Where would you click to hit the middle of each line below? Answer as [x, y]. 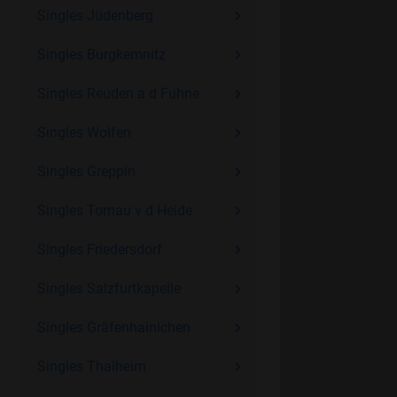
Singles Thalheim [91, 366]
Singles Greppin [86, 171]
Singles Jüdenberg [95, 16]
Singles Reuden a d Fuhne [118, 93]
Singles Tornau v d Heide [114, 210]
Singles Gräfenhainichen [113, 327]
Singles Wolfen [84, 132]
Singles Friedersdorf [99, 249]
